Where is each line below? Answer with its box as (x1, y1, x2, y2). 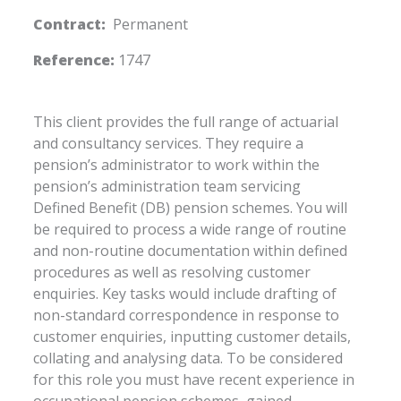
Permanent (106, 13, 189, 34)
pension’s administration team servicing (33, 175, 302, 196)
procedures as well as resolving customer (33, 261, 311, 282)
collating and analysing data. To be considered (33, 347, 344, 368)
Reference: (33, 49, 115, 70)
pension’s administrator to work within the (33, 154, 320, 175)
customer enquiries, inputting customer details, (33, 326, 352, 346)
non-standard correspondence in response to (33, 304, 340, 325)
